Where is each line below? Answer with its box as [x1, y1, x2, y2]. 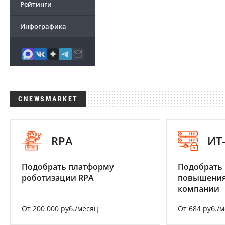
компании [177, 183, 219, 195]
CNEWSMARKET [18, 95, 78, 103]
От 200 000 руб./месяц [22, 204, 98, 214]
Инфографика [20, 22, 66, 31]
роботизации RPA [22, 172, 94, 184]
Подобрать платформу [22, 161, 114, 173]
